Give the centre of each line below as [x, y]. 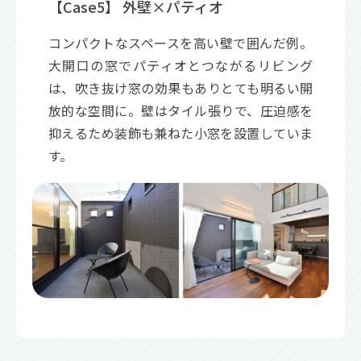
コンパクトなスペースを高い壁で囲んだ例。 [180, 42]
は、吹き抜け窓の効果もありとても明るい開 [180, 87]
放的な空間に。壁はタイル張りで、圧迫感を [180, 110]
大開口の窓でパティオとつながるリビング [180, 65]
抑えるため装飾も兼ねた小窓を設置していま [180, 133]
